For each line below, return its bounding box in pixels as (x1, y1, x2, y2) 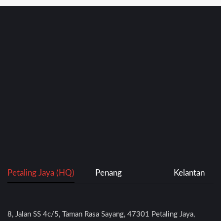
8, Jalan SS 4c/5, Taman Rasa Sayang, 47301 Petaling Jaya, (7, 211, 195, 219)
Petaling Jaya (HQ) (7, 168, 74, 177)
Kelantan (173, 168, 205, 177)
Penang (95, 168, 122, 177)
